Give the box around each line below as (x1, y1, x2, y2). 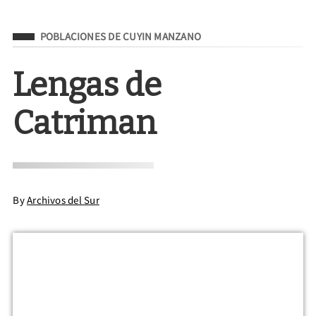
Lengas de (13, 66, 162, 105)
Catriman (13, 104, 157, 143)
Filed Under (13, 26, 75, 43)
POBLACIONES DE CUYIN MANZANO (39, 30, 202, 44)
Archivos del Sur (27, 193, 99, 207)
